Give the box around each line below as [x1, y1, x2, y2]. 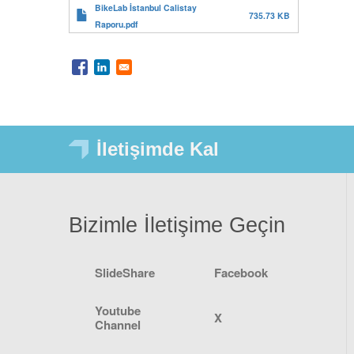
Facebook [214, 264, 269, 282]
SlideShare [94, 264, 155, 282]
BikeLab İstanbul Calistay [95, 2, 198, 14]
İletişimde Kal [96, 138, 220, 160]
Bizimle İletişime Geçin [69, 213, 285, 238]
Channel [94, 315, 141, 333]
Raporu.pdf [95, 18, 139, 31]
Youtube [94, 301, 141, 319]
